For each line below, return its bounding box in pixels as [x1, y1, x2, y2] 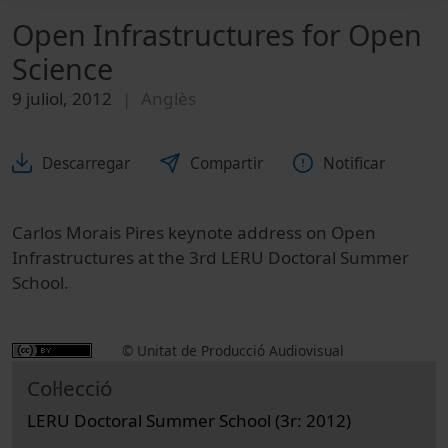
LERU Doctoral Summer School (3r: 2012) [27, 408, 351, 432]
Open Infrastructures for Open [12, 15, 422, 55]
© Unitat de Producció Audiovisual [122, 340, 344, 360]
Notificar [323, 152, 385, 174]
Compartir [190, 152, 263, 174]
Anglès [141, 87, 196, 111]
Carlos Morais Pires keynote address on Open [12, 220, 376, 244]
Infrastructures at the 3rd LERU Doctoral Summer [12, 245, 409, 269]
